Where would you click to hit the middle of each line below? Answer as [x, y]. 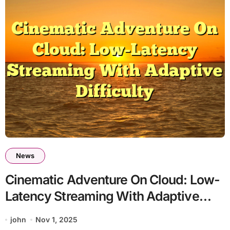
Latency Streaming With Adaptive [102, 196]
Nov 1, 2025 [57, 220]
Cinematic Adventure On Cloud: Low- [112, 180]
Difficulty [32, 213]
